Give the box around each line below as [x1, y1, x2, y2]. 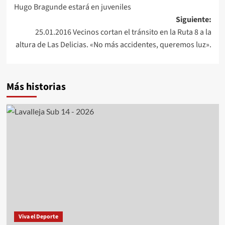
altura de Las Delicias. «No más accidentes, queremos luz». [15, 39, 211, 50]
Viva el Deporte [18, 212, 58, 221]
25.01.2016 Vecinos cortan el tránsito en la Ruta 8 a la [35, 26, 211, 38]
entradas [13, 6, 72, 28]
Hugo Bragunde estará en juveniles [14, 1, 131, 13]
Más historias [6, 79, 66, 94]
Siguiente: [175, 14, 211, 25]
